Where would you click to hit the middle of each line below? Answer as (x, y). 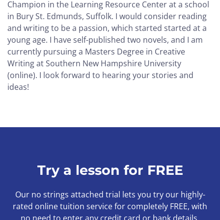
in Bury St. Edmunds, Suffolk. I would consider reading (107, 16)
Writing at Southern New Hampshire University (94, 63)
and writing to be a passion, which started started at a (107, 28)
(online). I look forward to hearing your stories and (100, 75)
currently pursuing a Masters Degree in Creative (96, 52)
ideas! (18, 87)
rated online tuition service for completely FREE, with (110, 206)
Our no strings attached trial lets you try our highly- (110, 194)
